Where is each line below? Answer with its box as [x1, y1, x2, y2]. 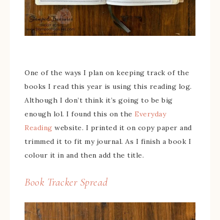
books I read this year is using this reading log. [25, 82, 192, 91]
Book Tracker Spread [25, 176, 108, 189]
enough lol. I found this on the [25, 110, 135, 118]
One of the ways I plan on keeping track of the [25, 68, 189, 77]
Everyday [135, 110, 166, 118]
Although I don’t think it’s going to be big [25, 96, 173, 105]
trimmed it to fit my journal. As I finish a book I [25, 137, 191, 146]
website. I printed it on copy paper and [52, 123, 192, 132]
